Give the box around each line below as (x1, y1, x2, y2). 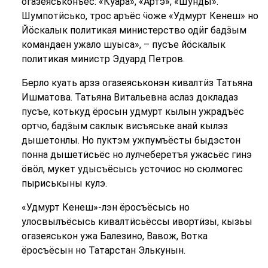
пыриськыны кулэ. (21, 178, 107, 189)
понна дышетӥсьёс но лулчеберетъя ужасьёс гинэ (21, 149, 252, 160)
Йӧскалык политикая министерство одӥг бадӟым (21, 25, 246, 36)
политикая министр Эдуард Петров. (21, 53, 185, 65)
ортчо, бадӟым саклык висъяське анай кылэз (21, 120, 228, 132)
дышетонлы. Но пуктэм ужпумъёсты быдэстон (21, 135, 240, 146)
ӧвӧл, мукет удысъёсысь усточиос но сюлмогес (21, 163, 243, 175)
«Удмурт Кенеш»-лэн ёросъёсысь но (21, 202, 190, 213)
